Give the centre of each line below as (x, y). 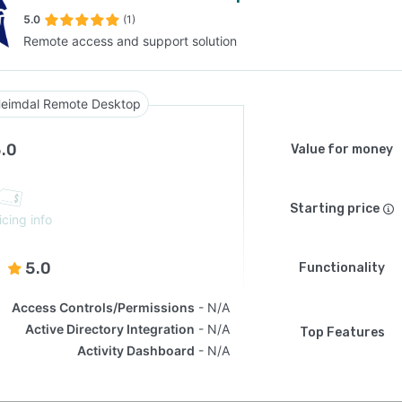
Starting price (335, 209)
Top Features (342, 332)
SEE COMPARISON (197, 89)
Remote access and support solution (130, 41)
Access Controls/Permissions (104, 307)
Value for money (342, 149)
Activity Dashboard (136, 350)
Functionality (342, 268)
